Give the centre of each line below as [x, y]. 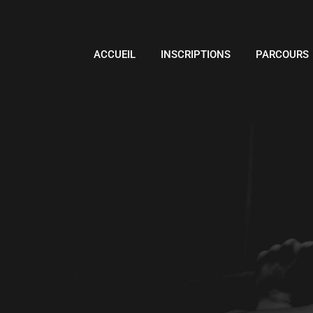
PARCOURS [283, 54]
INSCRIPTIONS [196, 54]
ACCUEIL [115, 54]
